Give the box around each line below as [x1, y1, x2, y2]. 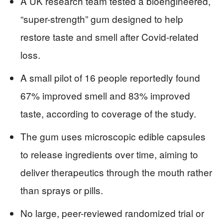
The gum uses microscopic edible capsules [20, 129, 206, 143]
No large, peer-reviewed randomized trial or [20, 206, 204, 220]
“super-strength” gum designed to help [20, 12, 183, 26]
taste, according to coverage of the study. [20, 107, 196, 120]
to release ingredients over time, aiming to [20, 147, 198, 161]
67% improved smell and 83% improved [20, 89, 190, 103]
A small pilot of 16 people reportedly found [20, 71, 200, 85]
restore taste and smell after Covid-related [20, 30, 199, 44]
